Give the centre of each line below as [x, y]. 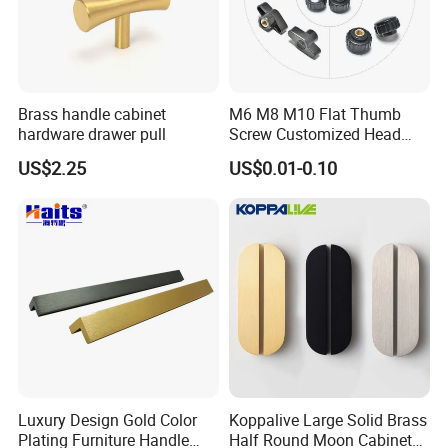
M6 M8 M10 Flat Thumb [314, 114]
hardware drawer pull [92, 134]
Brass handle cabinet [92, 114]
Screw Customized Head [314, 134]
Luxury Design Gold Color [108, 419]
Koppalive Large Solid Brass [327, 419]
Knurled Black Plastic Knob [323, 154]
